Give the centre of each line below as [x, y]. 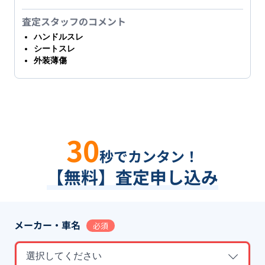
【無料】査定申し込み [132, 176]
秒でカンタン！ [149, 156]
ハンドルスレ [59, 36]
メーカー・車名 [47, 224]
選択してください [64, 256]
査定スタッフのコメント [74, 21]
